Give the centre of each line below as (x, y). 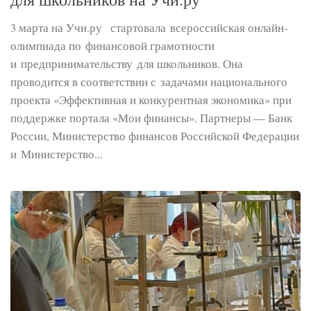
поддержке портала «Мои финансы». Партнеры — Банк (151, 117)
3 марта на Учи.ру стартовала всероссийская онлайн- (149, 27)
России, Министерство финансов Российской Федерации (155, 135)
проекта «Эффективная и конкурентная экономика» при (151, 99)
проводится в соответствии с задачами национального (149, 81)
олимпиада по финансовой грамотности (112, 45)
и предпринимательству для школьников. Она (127, 63)
